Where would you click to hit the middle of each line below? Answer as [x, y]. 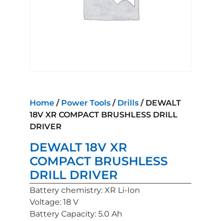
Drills [128, 103]
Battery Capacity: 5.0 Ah [76, 214]
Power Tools [86, 103]
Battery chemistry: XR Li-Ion [85, 190]
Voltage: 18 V [54, 202]
